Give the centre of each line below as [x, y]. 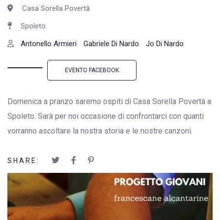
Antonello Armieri [49, 44]
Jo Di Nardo [165, 44]
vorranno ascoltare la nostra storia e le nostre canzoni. [100, 131]
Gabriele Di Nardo [111, 44]
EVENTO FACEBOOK [92, 70]
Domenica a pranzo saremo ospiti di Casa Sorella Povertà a [109, 101]
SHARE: [24, 161]
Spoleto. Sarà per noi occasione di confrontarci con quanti [106, 116]
